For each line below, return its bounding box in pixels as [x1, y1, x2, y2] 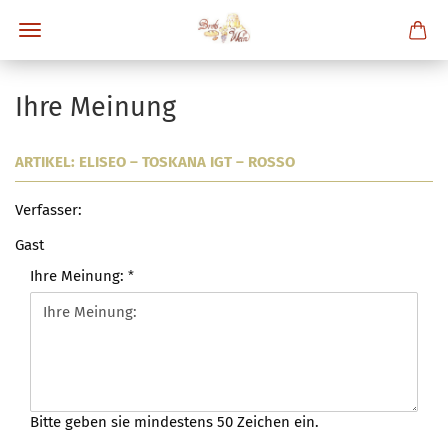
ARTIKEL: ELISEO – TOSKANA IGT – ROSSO [15, 153, 295, 171]
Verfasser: [15, 201, 82, 219]
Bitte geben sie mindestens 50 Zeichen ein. [30, 413, 319, 431]
